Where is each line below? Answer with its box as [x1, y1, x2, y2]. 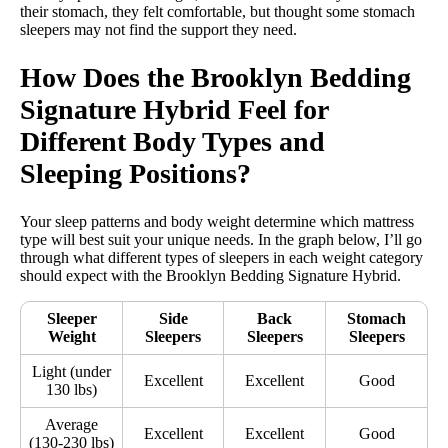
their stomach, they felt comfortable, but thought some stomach [20, 2, 415, 20]
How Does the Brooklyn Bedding [20, 61, 411, 93]
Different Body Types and [20, 125, 325, 157]
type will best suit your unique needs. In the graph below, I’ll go [20, 231, 422, 249]
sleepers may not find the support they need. [20, 20, 301, 38]
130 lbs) [46, 381, 97, 399]
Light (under [32, 363, 111, 381]
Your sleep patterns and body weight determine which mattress [20, 213, 414, 231]
